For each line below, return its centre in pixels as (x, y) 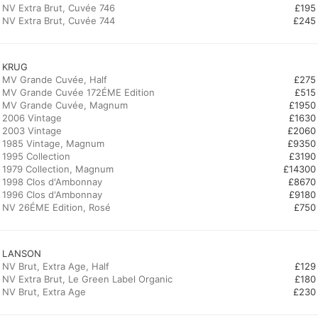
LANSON (22, 253)
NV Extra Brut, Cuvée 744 (59, 21)
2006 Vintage (32, 118)
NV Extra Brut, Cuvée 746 (59, 8)
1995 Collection (36, 156)
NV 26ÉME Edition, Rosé (56, 207)
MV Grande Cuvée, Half (55, 79)
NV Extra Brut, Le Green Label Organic (87, 279)
